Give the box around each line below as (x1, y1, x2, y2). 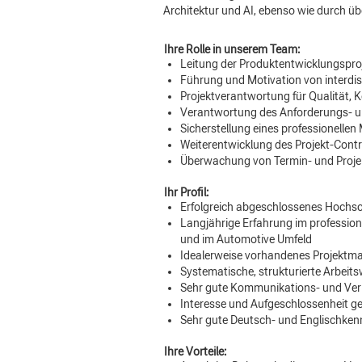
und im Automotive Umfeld (180, 233, 312, 246)
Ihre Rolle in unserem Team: (164, 43, 300, 56)
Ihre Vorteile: (164, 345, 226, 358)
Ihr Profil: (164, 186, 208, 199)
